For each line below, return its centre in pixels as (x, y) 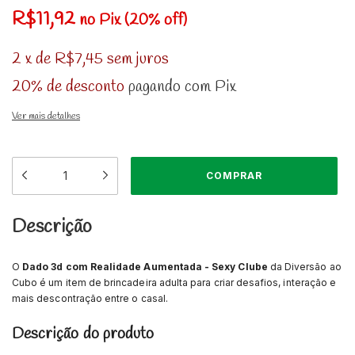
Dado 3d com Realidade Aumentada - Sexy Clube (145, 266)
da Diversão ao (304, 266)
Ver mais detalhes (46, 116)
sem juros (138, 59)
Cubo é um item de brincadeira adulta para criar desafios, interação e (174, 282)
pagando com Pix (180, 86)
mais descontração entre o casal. (90, 298)
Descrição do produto (83, 334)
